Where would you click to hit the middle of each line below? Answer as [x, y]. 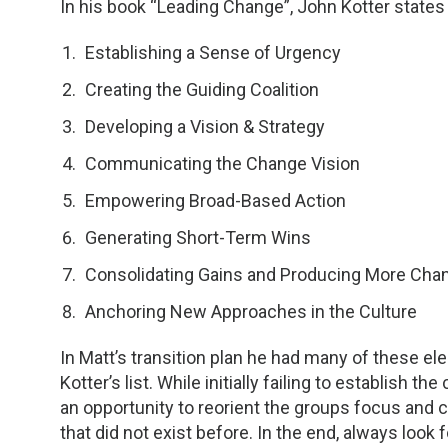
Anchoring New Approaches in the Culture [251, 312]
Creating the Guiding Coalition [202, 90]
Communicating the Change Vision [222, 164]
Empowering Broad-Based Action [215, 201]
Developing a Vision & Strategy [205, 127]
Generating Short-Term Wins [198, 238]
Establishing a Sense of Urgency [213, 53]
